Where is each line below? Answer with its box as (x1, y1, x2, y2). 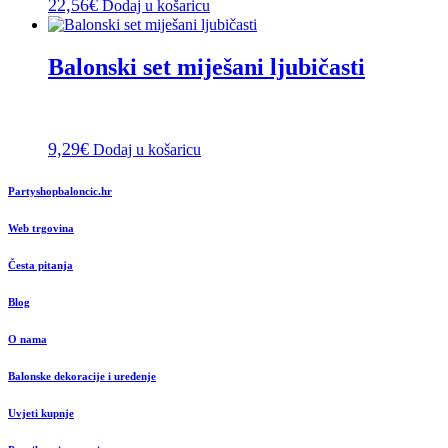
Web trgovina (8, 221, 74, 234)
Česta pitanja (8, 258, 73, 271)
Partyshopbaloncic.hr (8, 184, 112, 197)
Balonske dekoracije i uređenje (8, 369, 156, 382)
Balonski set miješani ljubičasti (48, 53, 365, 80)
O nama (8, 332, 47, 345)
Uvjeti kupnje (8, 406, 74, 419)
